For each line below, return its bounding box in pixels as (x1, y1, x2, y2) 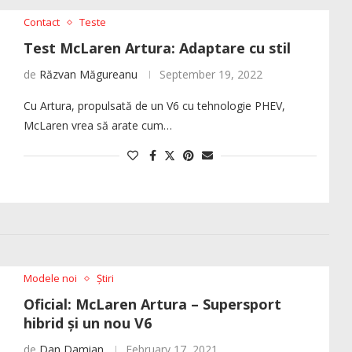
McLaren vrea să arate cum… (23, 118, 172, 134)
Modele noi (23, 271, 77, 286)
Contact (23, 15, 60, 30)
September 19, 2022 (159, 67, 262, 82)
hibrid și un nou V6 (23, 313, 152, 333)
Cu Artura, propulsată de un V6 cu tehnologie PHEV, (23, 98, 285, 114)
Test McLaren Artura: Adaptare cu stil (23, 38, 291, 58)
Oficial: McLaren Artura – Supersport (23, 295, 281, 314)
